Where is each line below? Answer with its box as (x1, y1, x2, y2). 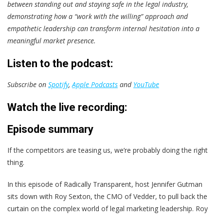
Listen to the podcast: (7, 57, 113, 70)
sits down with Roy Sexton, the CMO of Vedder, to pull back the (7, 191, 207, 201)
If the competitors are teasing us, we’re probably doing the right (7, 145, 208, 155)
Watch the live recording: (7, 101, 127, 113)
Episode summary (7, 123, 93, 135)
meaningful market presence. (7, 36, 96, 45)
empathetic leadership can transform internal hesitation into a (7, 23, 200, 33)
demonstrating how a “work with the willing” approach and (7, 11, 188, 21)
